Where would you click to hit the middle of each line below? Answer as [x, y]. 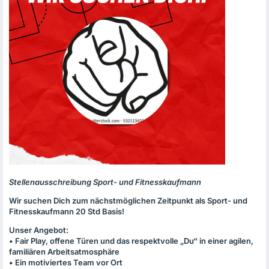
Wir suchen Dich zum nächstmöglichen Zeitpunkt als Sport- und [128, 201]
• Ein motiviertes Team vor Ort [66, 262]
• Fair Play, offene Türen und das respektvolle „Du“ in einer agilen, [131, 241]
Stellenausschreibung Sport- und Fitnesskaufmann [105, 182]
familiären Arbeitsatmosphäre [64, 252]
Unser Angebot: [39, 230]
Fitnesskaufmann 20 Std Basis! [67, 211]
